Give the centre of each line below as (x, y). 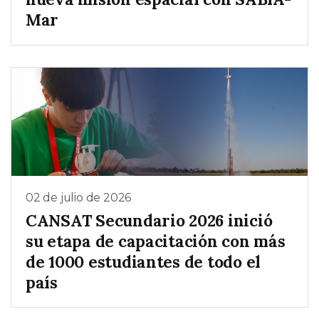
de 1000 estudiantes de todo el (143, 261)
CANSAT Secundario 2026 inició (149, 220)
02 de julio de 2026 (79, 197)
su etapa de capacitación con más (156, 241)
